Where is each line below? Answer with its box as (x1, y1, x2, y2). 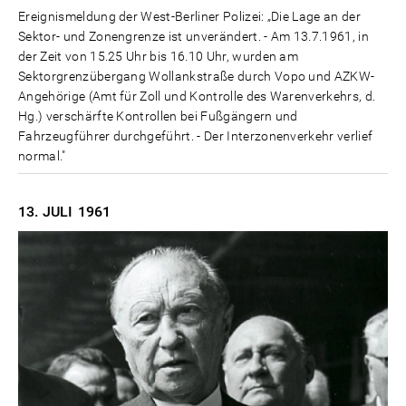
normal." (18, 149, 66, 164)
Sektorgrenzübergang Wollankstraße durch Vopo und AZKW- (18, 69, 375, 84)
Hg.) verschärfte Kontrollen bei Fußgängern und (18, 109, 298, 124)
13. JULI (18, 203, 73, 221)
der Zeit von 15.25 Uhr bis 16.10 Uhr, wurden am (18, 49, 299, 64)
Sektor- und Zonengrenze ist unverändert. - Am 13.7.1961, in (18, 29, 369, 44)
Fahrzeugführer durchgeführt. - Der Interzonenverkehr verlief (18, 129, 373, 144)
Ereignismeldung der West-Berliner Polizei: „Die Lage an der (18, 9, 361, 24)
